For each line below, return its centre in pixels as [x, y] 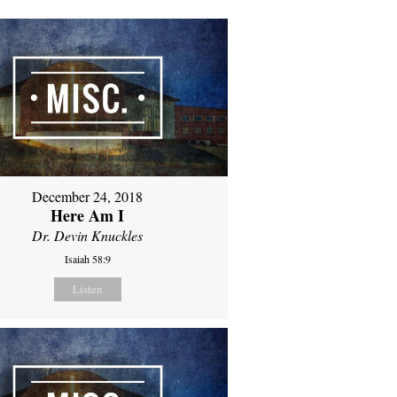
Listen [87, 288]
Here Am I [88, 215]
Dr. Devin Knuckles [88, 235]
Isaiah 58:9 [87, 258]
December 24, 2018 [88, 196]
